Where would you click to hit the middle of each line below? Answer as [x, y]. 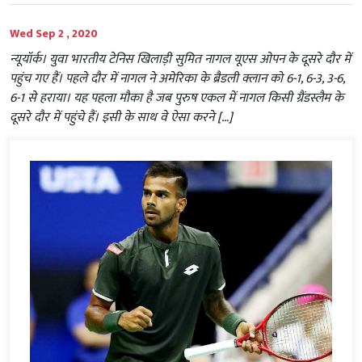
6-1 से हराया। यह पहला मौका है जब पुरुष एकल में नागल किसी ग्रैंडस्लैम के [177, 99]
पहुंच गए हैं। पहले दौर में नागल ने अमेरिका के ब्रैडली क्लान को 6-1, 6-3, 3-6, [177, 79]
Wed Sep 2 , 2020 [54, 34]
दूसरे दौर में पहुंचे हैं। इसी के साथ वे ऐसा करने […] [121, 118]
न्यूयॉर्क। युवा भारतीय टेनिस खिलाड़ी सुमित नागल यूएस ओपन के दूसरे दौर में [180, 60]
